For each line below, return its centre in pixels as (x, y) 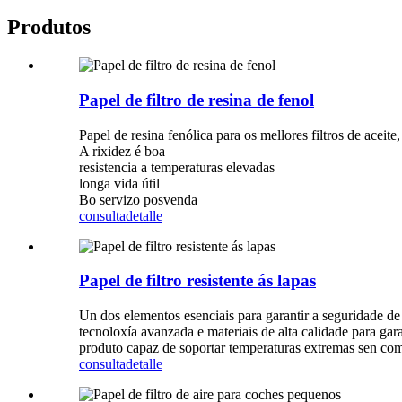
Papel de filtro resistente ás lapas (197, 281)
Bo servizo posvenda (138, 199)
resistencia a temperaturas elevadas (177, 167)
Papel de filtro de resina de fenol (197, 100)
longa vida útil (119, 183)
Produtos (49, 27)
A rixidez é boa (122, 151)
